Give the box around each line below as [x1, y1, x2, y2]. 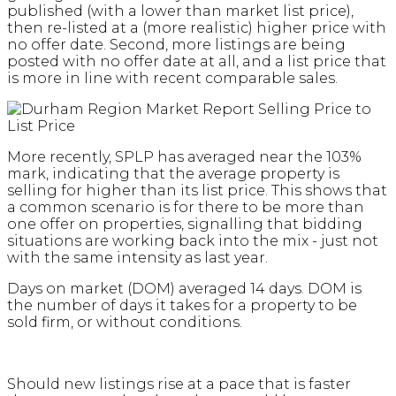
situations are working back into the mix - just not [7, 232, 378, 250]
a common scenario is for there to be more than [7, 199, 364, 217]
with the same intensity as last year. [7, 249, 268, 267]
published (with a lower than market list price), [7, 3, 354, 20]
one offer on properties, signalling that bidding [7, 216, 362, 233]
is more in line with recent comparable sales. [7, 70, 338, 88]
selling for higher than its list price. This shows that [7, 182, 387, 200]
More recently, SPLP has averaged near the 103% [7, 148, 362, 166]
